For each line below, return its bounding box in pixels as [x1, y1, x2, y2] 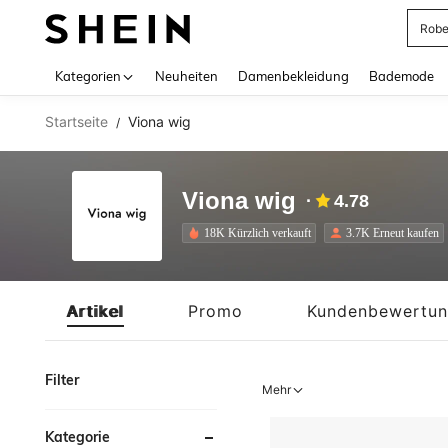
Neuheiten [155, 68, 218, 84]
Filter [45, 371, 79, 389]
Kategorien [55, 68, 121, 84]
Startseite [45, 113, 108, 130]
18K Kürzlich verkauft [204, 225, 311, 240]
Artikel [67, 300, 124, 321]
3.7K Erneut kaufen [346, 225, 439, 240]
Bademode [369, 68, 434, 84]
